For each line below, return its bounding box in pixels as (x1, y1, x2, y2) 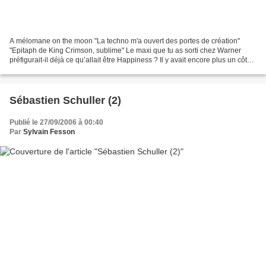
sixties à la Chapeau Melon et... (9, 65, 110, 74)
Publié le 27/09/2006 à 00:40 (9, 118, 103, 126)
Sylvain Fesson (23, 127, 75, 136)
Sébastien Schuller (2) (9, 94, 121, 106)
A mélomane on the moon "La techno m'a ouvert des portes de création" (9, 36, 240, 45)
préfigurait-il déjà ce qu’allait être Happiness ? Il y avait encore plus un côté (9, 55, 251, 64)
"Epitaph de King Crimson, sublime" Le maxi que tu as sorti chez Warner (9, 46, 241, 55)
